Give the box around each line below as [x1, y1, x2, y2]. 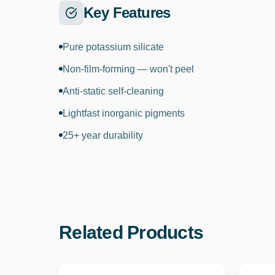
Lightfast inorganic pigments [63, 108, 185, 118]
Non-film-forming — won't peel [63, 64, 194, 74]
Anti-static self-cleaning [63, 86, 164, 96]
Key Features [83, 4, 171, 21]
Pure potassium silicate [63, 42, 164, 52]
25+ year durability [63, 130, 143, 141]
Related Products [59, 222, 203, 242]
